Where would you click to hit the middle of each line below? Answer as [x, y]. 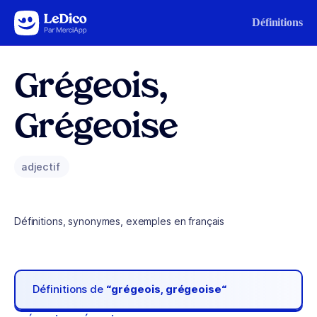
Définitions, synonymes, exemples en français [120, 221]
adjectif [42, 167]
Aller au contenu [54, 19]
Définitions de [70, 289]
